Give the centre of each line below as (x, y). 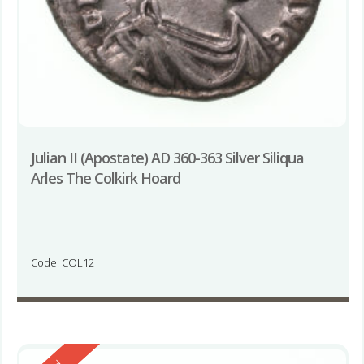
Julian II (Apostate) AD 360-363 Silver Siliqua (167, 157)
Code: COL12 (62, 262)
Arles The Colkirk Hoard (105, 178)
